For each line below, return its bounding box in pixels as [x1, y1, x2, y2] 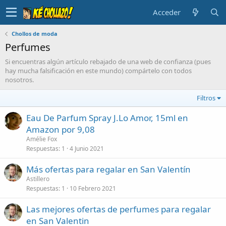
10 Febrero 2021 [70, 184, 116, 193]
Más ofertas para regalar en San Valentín [26, 163, 191, 175]
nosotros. [5, 75, 34, 84]
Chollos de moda [11, 30, 58, 37]
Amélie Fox [26, 135, 57, 143]
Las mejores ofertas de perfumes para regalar [26, 203, 211, 215]
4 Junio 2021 [70, 144, 104, 153]
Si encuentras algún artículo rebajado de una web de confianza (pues [5, 57, 211, 66]
